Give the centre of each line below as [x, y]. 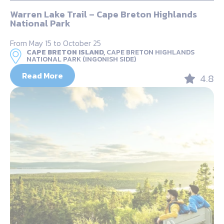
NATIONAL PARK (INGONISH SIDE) [81, 59]
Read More [42, 75]
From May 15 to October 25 [55, 43]
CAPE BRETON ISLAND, [66, 52]
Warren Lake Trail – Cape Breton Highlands [103, 14]
